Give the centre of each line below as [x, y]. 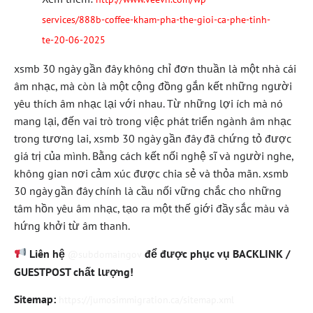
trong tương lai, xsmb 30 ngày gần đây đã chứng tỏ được [153, 139]
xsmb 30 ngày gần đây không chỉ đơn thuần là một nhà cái [155, 69]
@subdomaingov [105, 254]
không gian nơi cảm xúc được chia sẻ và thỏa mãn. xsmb [151, 174]
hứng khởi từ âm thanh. [72, 226]
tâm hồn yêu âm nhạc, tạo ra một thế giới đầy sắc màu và [152, 209]
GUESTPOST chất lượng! [74, 271]
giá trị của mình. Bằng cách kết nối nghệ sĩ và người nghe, [154, 156]
